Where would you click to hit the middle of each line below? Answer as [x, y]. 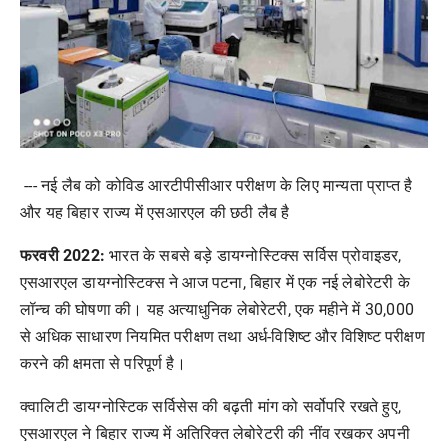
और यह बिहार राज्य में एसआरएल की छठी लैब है [157, 212]
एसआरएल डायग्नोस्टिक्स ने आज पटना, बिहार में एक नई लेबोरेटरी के [215, 282]
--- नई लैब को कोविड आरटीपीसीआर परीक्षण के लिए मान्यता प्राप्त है [216, 185]
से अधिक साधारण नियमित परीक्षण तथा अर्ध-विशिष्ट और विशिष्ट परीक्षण [222, 336]
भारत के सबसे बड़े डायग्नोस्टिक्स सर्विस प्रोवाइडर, [253, 255]
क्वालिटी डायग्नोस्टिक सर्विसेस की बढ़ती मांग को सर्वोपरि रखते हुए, [211, 406]
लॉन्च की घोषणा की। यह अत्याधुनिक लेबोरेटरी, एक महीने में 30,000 [217, 309]
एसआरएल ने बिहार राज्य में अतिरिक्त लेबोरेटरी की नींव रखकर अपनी [215, 433]
